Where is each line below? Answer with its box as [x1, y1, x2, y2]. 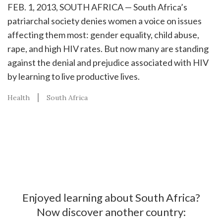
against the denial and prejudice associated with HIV [7, 56, 209, 68]
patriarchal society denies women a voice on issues [7, 15, 202, 26]
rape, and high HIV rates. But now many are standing [7, 43, 209, 54]
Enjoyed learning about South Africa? [22, 190, 200, 204]
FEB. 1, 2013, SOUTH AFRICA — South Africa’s [7, 1, 187, 12]
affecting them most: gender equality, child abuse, [7, 29, 199, 40]
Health [7, 93, 30, 102]
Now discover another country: [36, 205, 186, 219]
